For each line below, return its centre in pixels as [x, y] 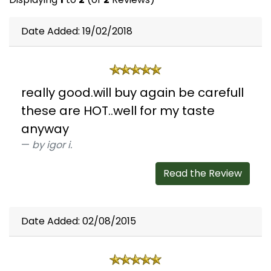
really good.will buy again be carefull [132, 93]
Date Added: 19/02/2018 [77, 31]
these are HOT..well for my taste [118, 111]
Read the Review [203, 174]
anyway [45, 129]
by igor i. [52, 145]
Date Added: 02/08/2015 [79, 221]
